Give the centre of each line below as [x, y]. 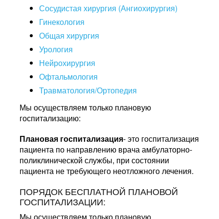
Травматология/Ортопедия [88, 90]
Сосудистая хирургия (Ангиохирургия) [108, 8]
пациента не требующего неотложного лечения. [107, 171]
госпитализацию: [50, 118]
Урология [56, 49]
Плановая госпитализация [71, 139]
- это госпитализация [161, 139]
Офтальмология [68, 77]
